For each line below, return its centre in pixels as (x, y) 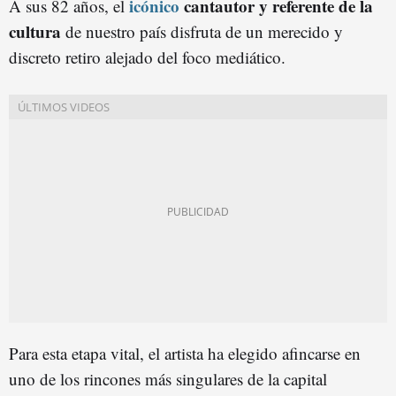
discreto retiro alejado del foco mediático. (147, 57)
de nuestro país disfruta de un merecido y (204, 31)
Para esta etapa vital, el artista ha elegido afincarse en (185, 353)
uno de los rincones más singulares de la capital (168, 378)
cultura (37, 31)
